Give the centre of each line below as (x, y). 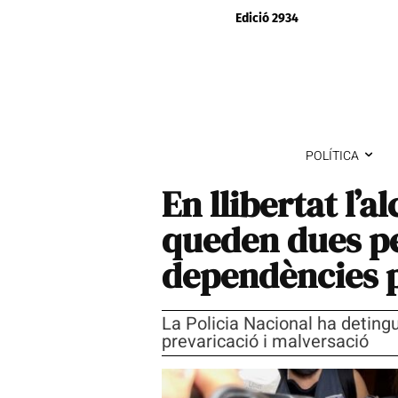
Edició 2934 (267, 18)
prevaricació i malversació (265, 341)
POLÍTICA (332, 155)
